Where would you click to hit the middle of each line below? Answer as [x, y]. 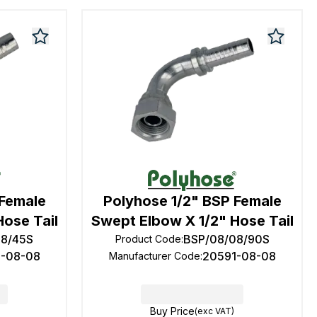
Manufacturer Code [154, 256]
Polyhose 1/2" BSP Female [192, 201]
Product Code [148, 239]
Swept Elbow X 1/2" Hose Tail [192, 221]
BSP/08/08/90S [226, 239]
